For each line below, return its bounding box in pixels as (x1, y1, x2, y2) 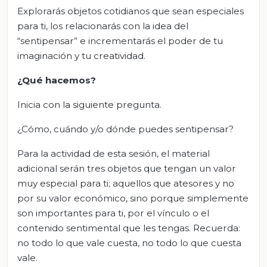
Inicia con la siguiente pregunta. (17, 98, 162, 110)
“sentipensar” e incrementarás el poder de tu (17, 35, 223, 46)
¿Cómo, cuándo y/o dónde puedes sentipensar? (17, 123, 234, 135)
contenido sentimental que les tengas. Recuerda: (17, 222, 240, 234)
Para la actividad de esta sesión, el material (17, 147, 210, 159)
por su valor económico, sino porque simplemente (17, 192, 249, 204)
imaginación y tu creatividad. (17, 49, 145, 61)
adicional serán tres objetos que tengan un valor (17, 162, 236, 174)
